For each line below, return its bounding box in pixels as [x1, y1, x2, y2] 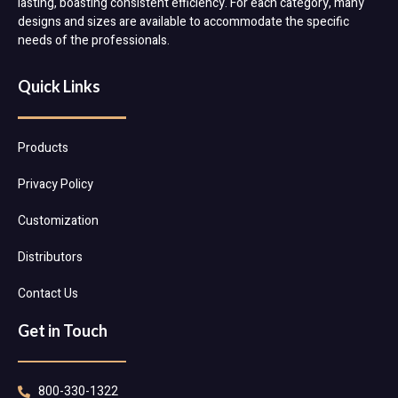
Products [18, 138, 68, 157]
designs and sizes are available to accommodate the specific [18, 12, 349, 32]
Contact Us [18, 283, 78, 303]
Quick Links [18, 76, 100, 97]
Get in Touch [18, 320, 107, 340]
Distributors [18, 247, 83, 267]
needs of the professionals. [18, 31, 170, 51]
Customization [18, 211, 99, 230]
